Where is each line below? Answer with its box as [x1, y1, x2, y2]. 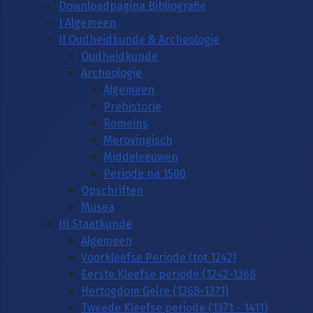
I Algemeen [59, 15, 116, 29]
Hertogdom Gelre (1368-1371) [81, 284, 228, 298]
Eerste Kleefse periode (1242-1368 [81, 267, 256, 281]
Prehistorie [103, 99, 161, 113]
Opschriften [81, 183, 143, 197]
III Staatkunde [59, 217, 132, 231]
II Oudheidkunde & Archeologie [59, 32, 219, 46]
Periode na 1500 [103, 166, 186, 180]
